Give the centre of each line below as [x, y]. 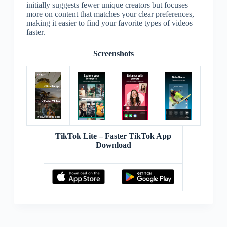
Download [113, 145]
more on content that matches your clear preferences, [110, 14]
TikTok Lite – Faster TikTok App [113, 136]
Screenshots [113, 53]
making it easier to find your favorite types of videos [109, 23]
